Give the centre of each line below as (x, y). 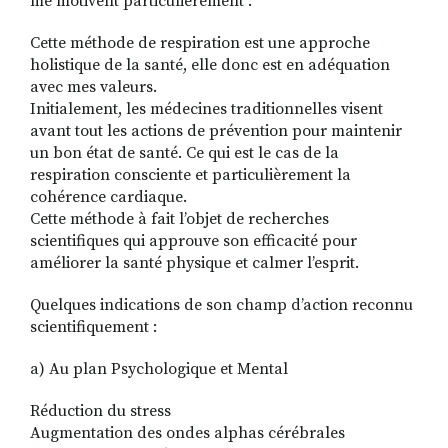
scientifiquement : (93, 327)
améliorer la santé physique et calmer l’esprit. (194, 263)
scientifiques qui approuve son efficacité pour (193, 241)
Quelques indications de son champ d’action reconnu (221, 305)
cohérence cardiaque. (108, 197)
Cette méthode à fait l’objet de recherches (179, 219)
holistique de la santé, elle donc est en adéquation (210, 65)
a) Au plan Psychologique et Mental (159, 369)
